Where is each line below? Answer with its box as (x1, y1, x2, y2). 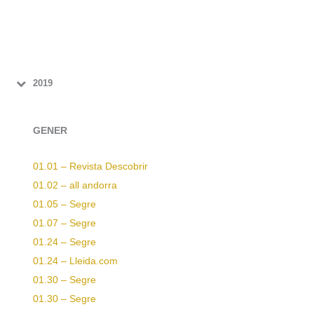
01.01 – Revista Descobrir (33, 161, 148, 172)
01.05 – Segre (33, 199, 96, 210)
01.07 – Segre (33, 218, 96, 229)
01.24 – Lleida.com (33, 256, 118, 267)
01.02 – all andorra (33, 180, 117, 191)
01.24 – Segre (33, 237, 96, 248)
